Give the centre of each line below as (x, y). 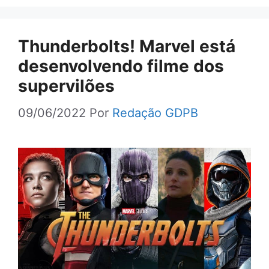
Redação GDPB (155, 113)
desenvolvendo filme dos (121, 66)
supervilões (66, 86)
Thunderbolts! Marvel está (127, 46)
